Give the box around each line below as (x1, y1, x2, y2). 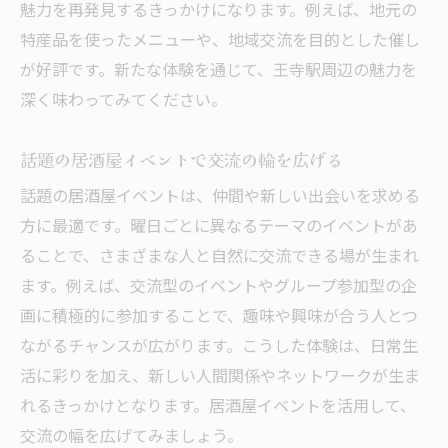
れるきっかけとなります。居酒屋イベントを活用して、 (20, 393, 416, 421)
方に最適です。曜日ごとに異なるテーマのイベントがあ (20, 213, 418, 241)
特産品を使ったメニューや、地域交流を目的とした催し (20, 27, 420, 55)
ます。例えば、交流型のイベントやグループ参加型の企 (20, 273, 417, 301)
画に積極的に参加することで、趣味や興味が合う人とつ (20, 303, 418, 331)
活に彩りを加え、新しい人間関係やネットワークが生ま (20, 363, 420, 391)
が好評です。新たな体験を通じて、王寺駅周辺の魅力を (20, 57, 417, 85)
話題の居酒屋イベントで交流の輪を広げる (20, 146, 343, 172)
